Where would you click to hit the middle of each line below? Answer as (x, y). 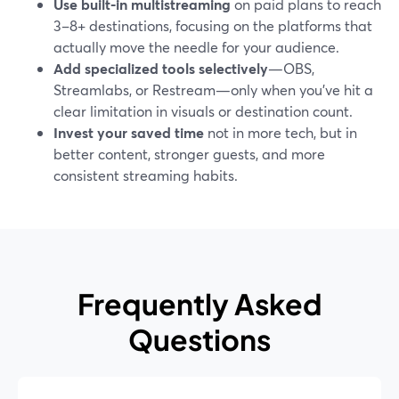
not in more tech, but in (281, 132)
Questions (199, 339)
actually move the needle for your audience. (196, 47)
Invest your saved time (129, 132)
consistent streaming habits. (146, 175)
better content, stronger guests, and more (189, 154)
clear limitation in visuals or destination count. (203, 111)
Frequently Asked (199, 304)
